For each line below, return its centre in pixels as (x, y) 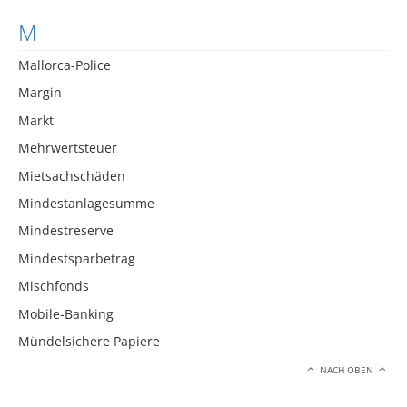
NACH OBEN (347, 371)
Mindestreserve (66, 231)
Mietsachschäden (72, 175)
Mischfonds (54, 286)
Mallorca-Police (65, 65)
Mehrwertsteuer (68, 148)
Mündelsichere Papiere (89, 341)
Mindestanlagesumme (86, 203)
